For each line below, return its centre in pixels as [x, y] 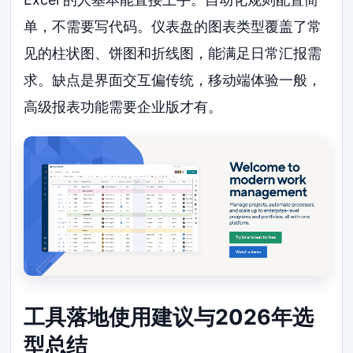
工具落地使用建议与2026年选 [169, 318]
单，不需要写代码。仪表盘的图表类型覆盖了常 [173, 26]
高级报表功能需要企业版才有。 [123, 106]
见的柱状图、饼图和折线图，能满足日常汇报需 [173, 53]
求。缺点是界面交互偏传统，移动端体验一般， [173, 80]
